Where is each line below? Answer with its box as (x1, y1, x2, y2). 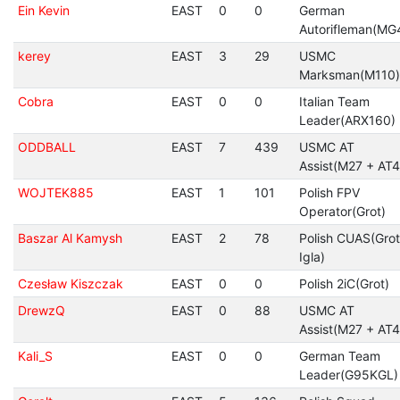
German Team (298, 348, 380, 363)
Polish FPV (298, 185, 360, 200)
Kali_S (17, 348, 53, 363)
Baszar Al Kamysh (17, 230, 122, 246)
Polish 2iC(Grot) (298, 276, 389, 291)
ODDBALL (17, 139, 76, 154)
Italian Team (298, 94, 370, 109)
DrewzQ (17, 303, 65, 318)
